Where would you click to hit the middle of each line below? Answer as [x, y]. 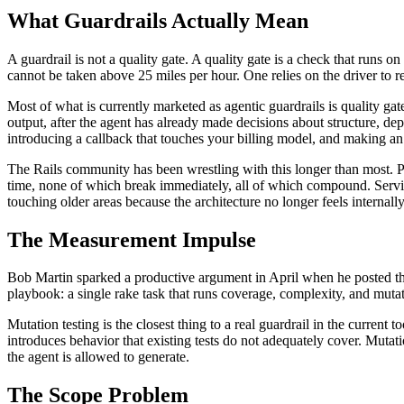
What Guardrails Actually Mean [158, 20]
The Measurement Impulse [132, 239]
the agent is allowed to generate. [98, 357]
